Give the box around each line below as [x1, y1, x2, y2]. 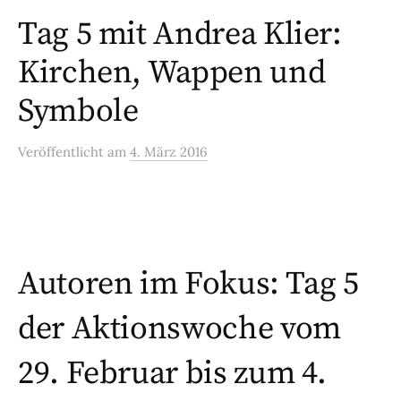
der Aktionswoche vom [18, 309, 341, 350]
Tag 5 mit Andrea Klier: [18, 14, 342, 55]
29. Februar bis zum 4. [18, 354, 328, 395]
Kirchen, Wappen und [18, 53, 326, 94]
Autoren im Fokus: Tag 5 [18, 264, 359, 305]
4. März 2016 [130, 143, 208, 161]
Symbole [18, 91, 139, 132]
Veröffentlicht [18, 143, 107, 161]
